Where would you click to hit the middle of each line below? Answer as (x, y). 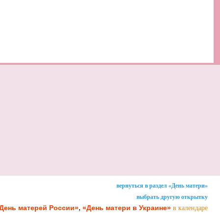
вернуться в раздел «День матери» (162, 185)
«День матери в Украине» (127, 207)
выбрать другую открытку (172, 197)
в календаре (190, 208)
